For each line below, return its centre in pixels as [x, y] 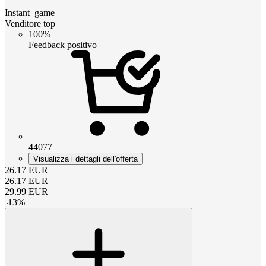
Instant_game [30, 12]
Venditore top [30, 23]
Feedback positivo [63, 45]
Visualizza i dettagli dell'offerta [85, 159]
